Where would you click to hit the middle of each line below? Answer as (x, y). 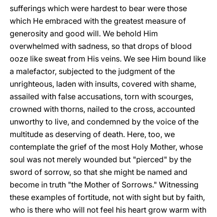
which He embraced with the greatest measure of (98, 21)
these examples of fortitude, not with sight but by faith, (107, 197)
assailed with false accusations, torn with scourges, (101, 96)
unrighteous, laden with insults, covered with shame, (103, 84)
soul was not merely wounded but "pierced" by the (101, 159)
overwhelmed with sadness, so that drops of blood (101, 46)
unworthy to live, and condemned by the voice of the (104, 122)
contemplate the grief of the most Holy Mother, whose (106, 147)
